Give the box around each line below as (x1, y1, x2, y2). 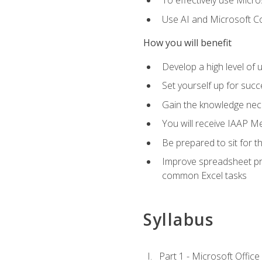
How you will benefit (143, 36, 232, 50)
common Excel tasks (161, 169, 247, 182)
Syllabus (143, 208, 214, 230)
